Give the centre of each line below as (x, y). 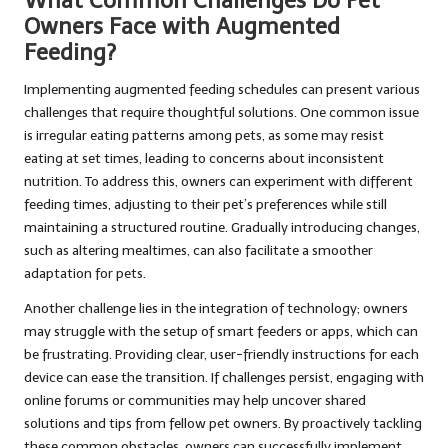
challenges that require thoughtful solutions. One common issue (221, 112)
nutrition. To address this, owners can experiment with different (218, 181)
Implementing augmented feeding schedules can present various (222, 89)
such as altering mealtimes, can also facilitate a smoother (198, 250)
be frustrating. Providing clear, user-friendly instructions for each (221, 354)
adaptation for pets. (85, 273)
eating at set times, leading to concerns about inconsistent (204, 158)
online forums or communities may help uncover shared (195, 400)
